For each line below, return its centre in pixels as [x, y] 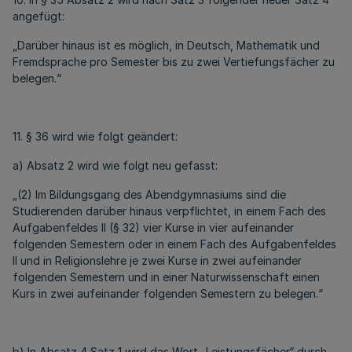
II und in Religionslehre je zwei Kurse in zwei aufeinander [157, 260]
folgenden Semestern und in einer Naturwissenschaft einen [166, 277]
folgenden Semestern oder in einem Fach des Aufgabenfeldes [174, 244]
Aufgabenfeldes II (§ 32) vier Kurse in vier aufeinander [153, 227]
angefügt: [38, 16]
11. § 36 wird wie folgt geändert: [95, 136]
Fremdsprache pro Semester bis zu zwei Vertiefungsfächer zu [174, 62]
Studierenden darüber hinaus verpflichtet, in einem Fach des [169, 211]
